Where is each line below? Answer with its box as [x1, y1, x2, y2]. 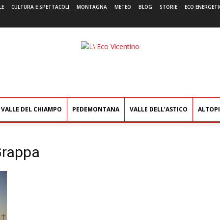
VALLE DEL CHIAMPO [1, 105, 62, 113]
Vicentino [110, 52, 138, 61]
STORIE [160, 3, 177, 10]
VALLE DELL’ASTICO [130, 105, 188, 113]
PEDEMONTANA [72, 105, 119, 113]
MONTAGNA [77, 3, 107, 10]
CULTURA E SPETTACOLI [11, 3, 69, 10]
